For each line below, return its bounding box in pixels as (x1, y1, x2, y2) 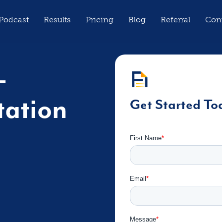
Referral (161, 15, 190, 24)
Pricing (86, 15, 113, 24)
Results (44, 15, 71, 24)
